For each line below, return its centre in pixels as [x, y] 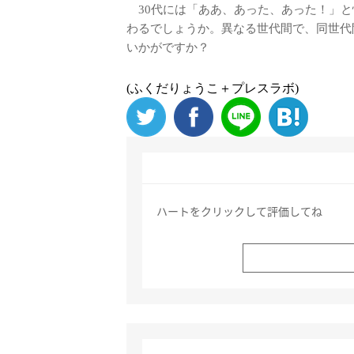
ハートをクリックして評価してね [239, 211]
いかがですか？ [168, 47]
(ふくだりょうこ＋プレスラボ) [213, 88]
